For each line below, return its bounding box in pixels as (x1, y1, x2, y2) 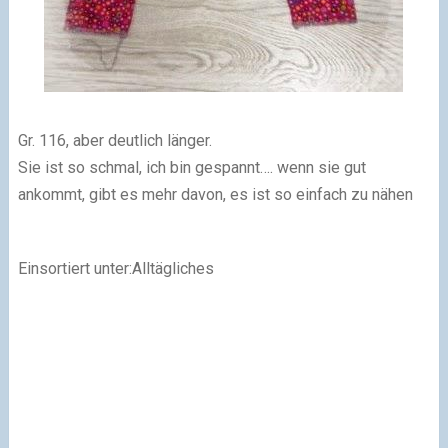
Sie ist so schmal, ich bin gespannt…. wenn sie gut (17, 157, 366, 177)
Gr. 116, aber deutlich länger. (17, 130, 212, 150)
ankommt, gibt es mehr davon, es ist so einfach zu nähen (17, 184, 413, 204)
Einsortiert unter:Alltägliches (17, 258, 214, 278)
